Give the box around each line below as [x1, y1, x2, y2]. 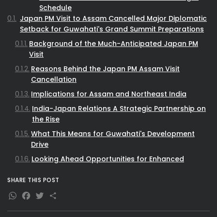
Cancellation [31, 74, 77, 84]
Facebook [21, 186, 94, 209]
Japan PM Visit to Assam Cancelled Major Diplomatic [20, 13, 207, 23]
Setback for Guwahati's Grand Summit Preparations [20, 24, 204, 34]
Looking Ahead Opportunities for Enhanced [31, 154, 184, 164]
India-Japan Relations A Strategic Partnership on [32, 103, 206, 113]
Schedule [39, 2, 72, 13]
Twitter [34, 186, 85, 209]
